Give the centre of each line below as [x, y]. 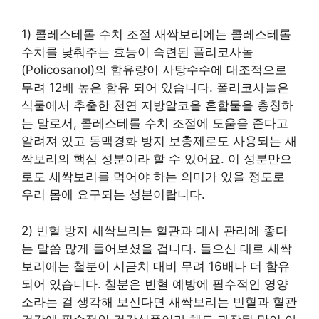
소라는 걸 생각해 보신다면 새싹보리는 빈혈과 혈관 [159, 302]
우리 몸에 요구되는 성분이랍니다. [113, 194]
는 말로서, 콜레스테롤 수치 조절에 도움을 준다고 [155, 123]
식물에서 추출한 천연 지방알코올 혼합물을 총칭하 [157, 105]
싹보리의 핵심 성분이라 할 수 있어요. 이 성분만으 [157, 159]
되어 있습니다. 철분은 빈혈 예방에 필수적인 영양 [155, 284]
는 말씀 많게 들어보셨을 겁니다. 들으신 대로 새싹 [157, 248]
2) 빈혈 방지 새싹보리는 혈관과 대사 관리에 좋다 [155, 230]
